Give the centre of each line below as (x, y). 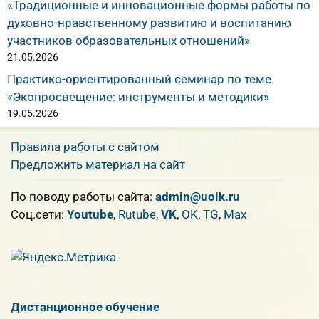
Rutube (137, 214)
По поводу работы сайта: (83, 196)
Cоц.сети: (39, 214)
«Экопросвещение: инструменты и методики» (138, 96)
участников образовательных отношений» (129, 41)
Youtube (90, 214)
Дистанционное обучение (85, 307)
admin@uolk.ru (198, 196)
